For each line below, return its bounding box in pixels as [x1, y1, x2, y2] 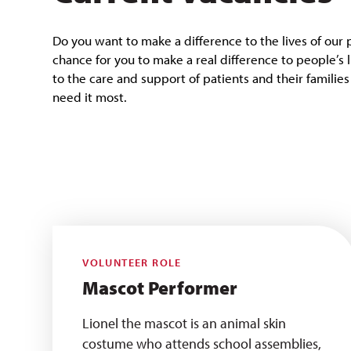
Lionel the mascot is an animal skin [82, 314, 287, 332]
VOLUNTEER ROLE [82, 255, 182, 270]
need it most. [52, 89, 128, 105]
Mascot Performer [82, 276, 238, 299]
